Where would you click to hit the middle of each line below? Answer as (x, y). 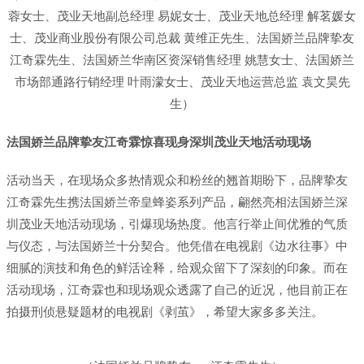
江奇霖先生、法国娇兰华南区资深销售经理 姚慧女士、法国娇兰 (182, 60)
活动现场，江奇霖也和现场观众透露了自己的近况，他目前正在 (177, 290)
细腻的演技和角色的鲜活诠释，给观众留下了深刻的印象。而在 (177, 268)
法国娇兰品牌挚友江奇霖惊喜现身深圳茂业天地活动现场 (159, 142)
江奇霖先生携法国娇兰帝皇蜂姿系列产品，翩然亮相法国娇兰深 (177, 202)
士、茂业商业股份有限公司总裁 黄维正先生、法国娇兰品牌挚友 (182, 38)
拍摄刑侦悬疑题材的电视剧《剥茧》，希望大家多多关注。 (165, 312)
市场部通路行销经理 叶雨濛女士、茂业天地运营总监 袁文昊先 (182, 82)
